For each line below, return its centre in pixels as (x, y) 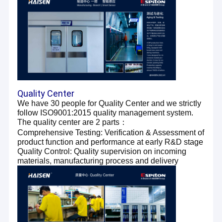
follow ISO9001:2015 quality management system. (106, 112)
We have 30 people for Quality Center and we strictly (110, 103)
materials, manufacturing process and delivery (98, 161)
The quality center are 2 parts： (73, 122)
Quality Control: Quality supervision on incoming (102, 151)
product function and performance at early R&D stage (111, 142)
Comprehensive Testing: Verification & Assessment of (111, 132)
